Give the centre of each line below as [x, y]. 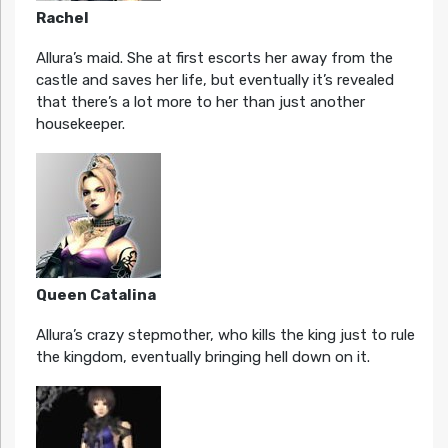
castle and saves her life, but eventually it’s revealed [214, 79]
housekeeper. [80, 123]
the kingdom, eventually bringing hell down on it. [202, 356]
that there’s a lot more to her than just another [200, 101]
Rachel [62, 17]
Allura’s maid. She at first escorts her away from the [214, 57]
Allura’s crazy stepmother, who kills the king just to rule [225, 334]
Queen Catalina [95, 294]
